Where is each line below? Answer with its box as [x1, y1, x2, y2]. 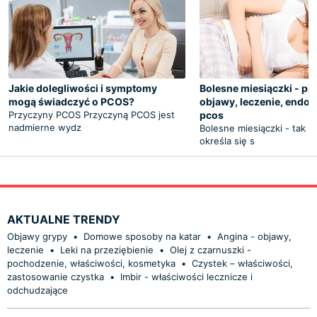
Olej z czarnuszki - [170, 243, 251, 255]
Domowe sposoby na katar [83, 230, 201, 242]
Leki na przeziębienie [60, 243, 154, 255]
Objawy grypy [7, 230, 67, 242]
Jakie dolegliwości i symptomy [8, 81, 157, 94]
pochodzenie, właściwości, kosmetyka [7, 257, 175, 269]
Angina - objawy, [217, 230, 292, 242]
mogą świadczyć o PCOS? [8, 95, 134, 108]
